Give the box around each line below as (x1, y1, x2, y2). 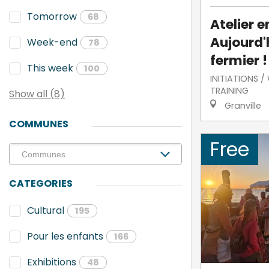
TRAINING (210, 84, 249, 97)
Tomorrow (27, 10, 77, 23)
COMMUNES (9, 117, 68, 131)
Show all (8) (9, 87, 65, 101)
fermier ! (210, 50, 267, 70)
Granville (222, 99, 261, 112)
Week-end (27, 35, 77, 49)
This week (27, 61, 73, 75)
